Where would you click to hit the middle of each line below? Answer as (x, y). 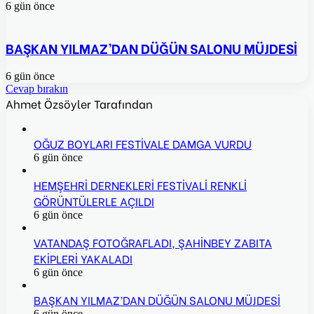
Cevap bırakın (37, 89)
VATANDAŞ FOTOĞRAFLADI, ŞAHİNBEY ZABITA (153, 243)
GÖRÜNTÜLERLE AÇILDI (94, 201)
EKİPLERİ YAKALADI (83, 259)
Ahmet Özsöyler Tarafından (79, 104)
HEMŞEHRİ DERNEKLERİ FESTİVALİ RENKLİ (140, 185)
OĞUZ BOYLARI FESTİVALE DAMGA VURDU (143, 144)
